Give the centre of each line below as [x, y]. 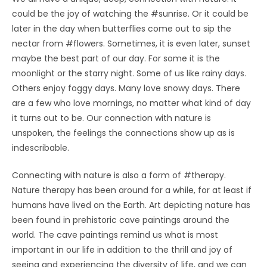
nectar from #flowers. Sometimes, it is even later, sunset [131, 43]
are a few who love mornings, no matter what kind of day [131, 103]
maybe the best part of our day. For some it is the [116, 58]
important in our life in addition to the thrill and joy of [122, 249]
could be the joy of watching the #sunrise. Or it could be [130, 13]
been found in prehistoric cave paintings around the [121, 220]
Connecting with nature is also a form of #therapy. [119, 175]
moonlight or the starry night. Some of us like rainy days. [129, 73]
